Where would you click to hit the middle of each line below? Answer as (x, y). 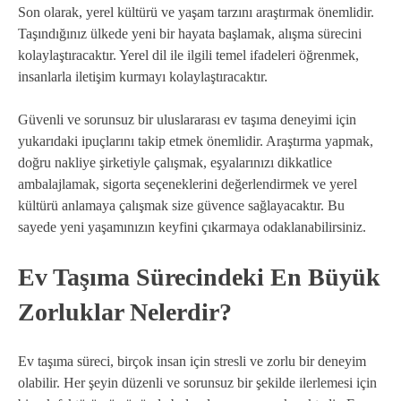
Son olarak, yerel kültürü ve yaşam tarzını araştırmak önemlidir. (196, 13)
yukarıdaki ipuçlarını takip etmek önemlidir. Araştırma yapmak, (196, 141)
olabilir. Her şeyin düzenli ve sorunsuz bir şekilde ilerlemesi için (197, 382)
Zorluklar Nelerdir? (125, 312)
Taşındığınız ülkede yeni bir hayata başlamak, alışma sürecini (190, 34)
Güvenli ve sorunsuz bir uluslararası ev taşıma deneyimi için (187, 120)
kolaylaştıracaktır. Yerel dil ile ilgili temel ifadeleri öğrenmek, (188, 55)
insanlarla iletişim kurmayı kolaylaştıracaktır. (143, 77)
